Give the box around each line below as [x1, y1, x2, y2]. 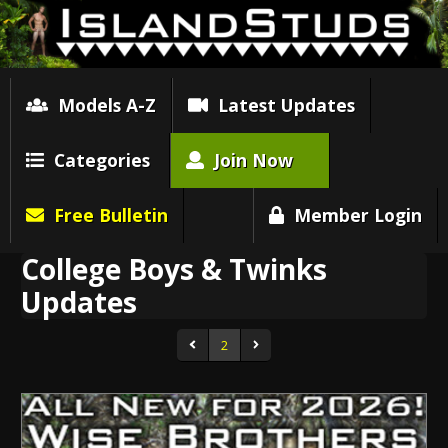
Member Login [284, 202, 422, 227]
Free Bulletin [43, 202, 168, 227]
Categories [43, 147, 150, 172]
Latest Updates [207, 92, 355, 117]
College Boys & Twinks [21, 249, 328, 288]
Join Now [203, 147, 293, 172]
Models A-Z [47, 92, 156, 117]
